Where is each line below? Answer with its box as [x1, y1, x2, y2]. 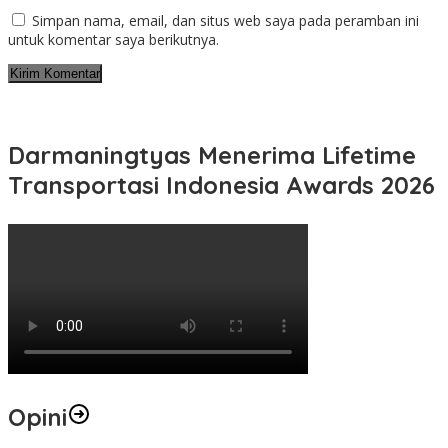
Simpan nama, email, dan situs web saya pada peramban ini [32, 10, 419, 30]
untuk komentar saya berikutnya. [8, 29, 219, 49]
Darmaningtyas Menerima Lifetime [8, 139, 416, 170]
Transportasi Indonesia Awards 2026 [8, 169, 435, 200]
